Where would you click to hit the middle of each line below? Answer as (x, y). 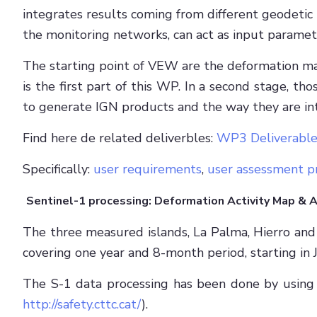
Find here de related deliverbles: (120, 138)
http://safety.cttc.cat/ (82, 304)
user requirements (148, 169)
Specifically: (58, 169)
